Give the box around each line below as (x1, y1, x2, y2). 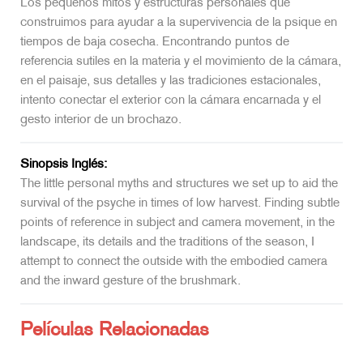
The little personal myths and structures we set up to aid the (20, 177, 338, 190)
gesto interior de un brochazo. (20, 113, 181, 126)
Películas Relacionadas (20, 322, 209, 340)
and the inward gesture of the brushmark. (20, 275, 241, 288)
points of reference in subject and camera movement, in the (20, 216, 335, 229)
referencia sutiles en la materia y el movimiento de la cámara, (20, 55, 341, 68)
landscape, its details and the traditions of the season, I (20, 236, 314, 249)
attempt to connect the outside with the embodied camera (20, 255, 327, 268)
